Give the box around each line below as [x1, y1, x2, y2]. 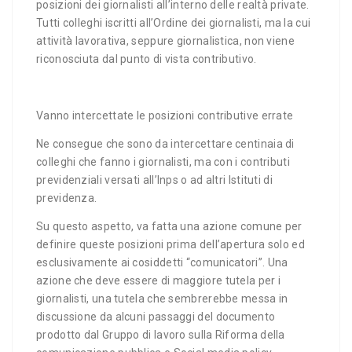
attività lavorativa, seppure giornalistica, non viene [36, 35, 295, 47]
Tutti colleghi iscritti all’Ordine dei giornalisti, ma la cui [36, 16, 311, 29]
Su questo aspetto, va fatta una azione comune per [36, 220, 302, 233]
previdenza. [36, 192, 97, 204]
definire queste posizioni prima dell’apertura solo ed [36, 238, 305, 251]
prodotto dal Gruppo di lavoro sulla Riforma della [36, 328, 285, 341]
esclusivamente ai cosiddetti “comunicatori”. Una [36, 256, 288, 269]
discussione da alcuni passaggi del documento [36, 310, 276, 323]
